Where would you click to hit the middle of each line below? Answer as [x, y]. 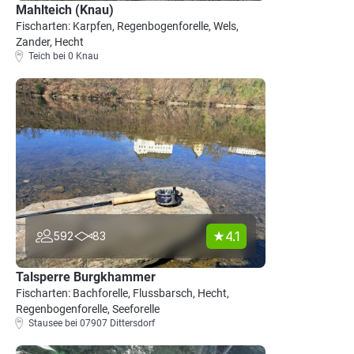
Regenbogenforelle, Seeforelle [88, 309]
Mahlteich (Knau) [65, 10]
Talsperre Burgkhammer [86, 277]
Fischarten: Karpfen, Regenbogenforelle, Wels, [127, 26]
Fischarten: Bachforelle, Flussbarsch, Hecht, [122, 293]
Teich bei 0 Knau [64, 56]
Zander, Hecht [50, 42]
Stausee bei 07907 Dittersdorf [92, 323]
